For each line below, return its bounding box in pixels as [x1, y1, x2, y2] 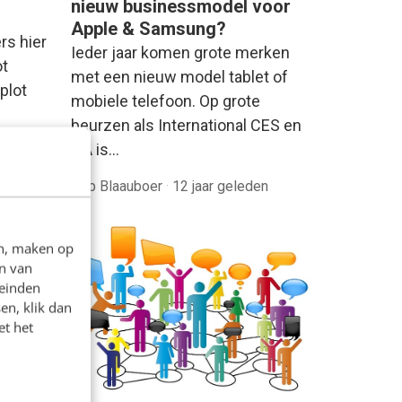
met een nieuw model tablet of [71, 66, 288, 86]
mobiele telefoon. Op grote [71, 91, 260, 110]
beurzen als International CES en [71, 115, 301, 135]
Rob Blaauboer [71, 177, 166, 195]
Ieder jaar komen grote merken [71, 42, 290, 62]
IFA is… [71, 139, 119, 159]
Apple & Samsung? [71, 17, 226, 39]
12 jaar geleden [172, 177, 268, 195]
